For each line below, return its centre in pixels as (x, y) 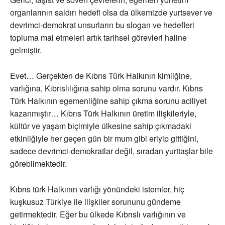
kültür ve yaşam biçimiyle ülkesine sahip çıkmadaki (101, 126)
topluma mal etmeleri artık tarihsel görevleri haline (98, 38)
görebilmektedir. (38, 164)
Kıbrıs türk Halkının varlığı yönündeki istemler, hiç (97, 189)
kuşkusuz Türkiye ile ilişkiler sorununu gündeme (95, 202)
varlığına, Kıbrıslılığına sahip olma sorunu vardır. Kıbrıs (106, 88)
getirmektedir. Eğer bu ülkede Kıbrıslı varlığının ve (98, 214)
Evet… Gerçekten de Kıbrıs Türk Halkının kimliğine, (101, 76)
